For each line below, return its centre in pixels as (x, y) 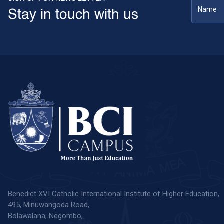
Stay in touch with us (73, 15)
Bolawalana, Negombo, (45, 216)
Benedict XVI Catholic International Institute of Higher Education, (114, 194)
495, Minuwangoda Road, (49, 205)
